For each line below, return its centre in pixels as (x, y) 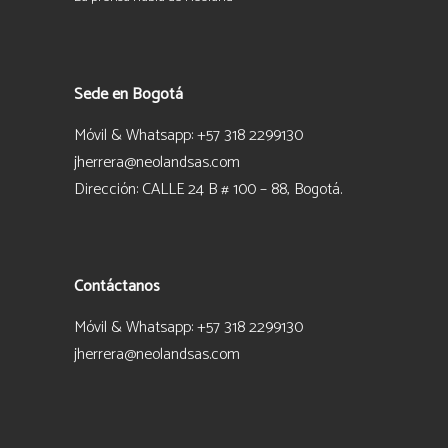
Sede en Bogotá (128, 94)
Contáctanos (117, 286)
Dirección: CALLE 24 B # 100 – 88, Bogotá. (208, 189)
